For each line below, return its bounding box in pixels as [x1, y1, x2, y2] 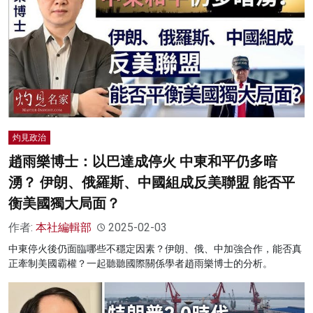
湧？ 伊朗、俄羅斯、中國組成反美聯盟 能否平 [8, 174, 295, 191]
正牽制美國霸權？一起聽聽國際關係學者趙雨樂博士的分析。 [8, 258, 272, 270]
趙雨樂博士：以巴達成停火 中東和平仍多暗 [8, 153, 277, 170]
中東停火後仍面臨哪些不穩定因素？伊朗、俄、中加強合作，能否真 [8, 243, 302, 255]
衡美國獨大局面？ [8, 195, 120, 212]
